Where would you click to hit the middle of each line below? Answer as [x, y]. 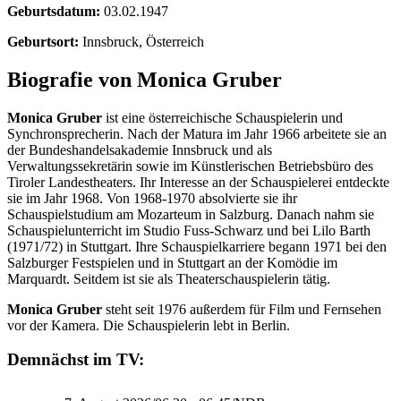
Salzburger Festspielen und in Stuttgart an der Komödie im [172, 262]
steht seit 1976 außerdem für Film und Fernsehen [242, 309]
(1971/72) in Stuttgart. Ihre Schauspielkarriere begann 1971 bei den [197, 246]
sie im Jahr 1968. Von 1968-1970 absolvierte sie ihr [152, 198]
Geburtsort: [43, 41]
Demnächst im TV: [76, 360]
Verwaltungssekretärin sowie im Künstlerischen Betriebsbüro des [190, 166]
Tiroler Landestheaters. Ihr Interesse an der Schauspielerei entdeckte [198, 182]
